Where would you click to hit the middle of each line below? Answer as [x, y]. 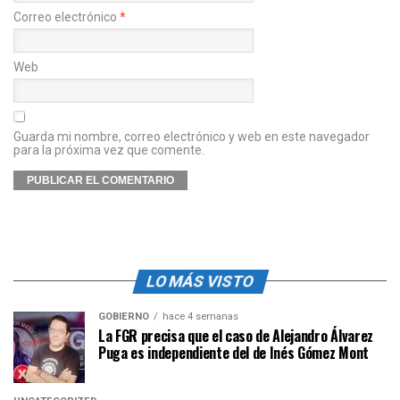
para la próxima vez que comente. [109, 150]
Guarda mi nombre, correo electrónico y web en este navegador [192, 136]
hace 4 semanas [200, 316]
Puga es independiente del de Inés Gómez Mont [233, 352]
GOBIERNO [124, 316]
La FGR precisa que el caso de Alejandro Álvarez [236, 335]
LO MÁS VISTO [200, 281]
